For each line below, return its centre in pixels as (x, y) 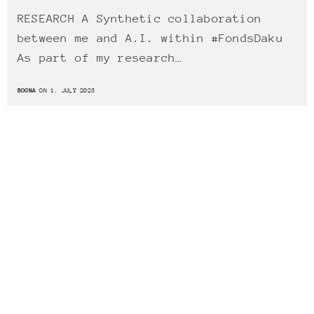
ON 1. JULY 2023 (66, 90)
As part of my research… (100, 58)
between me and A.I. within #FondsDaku (150, 39)
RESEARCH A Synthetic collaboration (140, 19)
